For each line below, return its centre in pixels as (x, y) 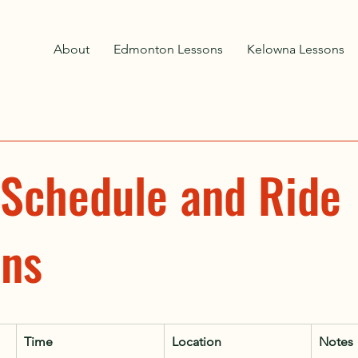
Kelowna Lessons (296, 49)
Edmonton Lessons (168, 49)
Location (197, 341)
